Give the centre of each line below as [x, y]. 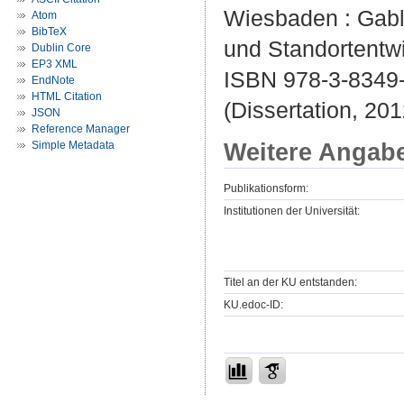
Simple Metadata [73, 145]
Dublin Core [61, 48]
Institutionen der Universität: [292, 211]
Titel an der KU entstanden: [290, 282]
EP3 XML [55, 64]
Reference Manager [81, 129]
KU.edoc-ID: [253, 304]
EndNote [53, 80]
